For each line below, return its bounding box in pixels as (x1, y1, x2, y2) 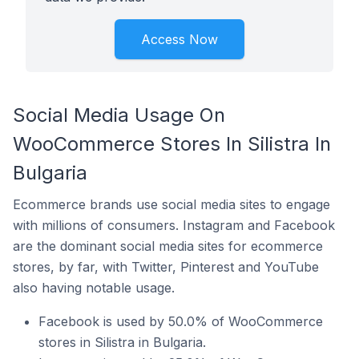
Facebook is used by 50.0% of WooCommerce (38, 313, 323, 329)
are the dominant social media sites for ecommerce (13, 238, 323, 254)
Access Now (141, 31, 218, 47)
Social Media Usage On (13, 103, 225, 127)
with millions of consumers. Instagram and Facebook (13, 217, 335, 233)
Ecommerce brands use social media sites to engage (13, 196, 330, 212)
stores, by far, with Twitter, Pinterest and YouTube (13, 259, 319, 275)
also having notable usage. (13, 280, 175, 296)
